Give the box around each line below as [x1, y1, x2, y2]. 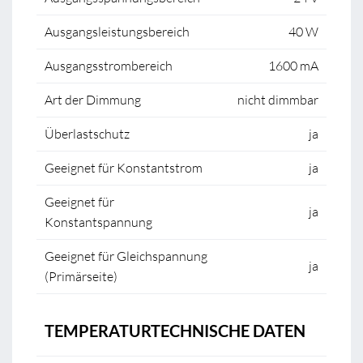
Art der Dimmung [45, 92, 141, 108]
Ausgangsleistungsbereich [45, 23, 190, 40]
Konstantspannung [45, 214, 152, 230]
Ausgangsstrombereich [45, 58, 173, 74]
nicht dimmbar [237, 92, 318, 108]
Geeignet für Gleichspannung [45, 248, 207, 264]
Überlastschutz [45, 126, 130, 142]
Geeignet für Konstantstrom [45, 160, 203, 176]
